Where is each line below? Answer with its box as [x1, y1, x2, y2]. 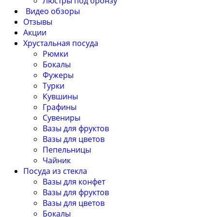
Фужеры [43, 70, 74, 81]
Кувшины [43, 91, 78, 102]
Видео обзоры [26, 6, 80, 17]
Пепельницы [43, 144, 91, 155]
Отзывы [23, 16, 52, 28]
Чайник [43, 155, 71, 166]
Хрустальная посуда [23, 38, 98, 49]
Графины [43, 102, 77, 113]
